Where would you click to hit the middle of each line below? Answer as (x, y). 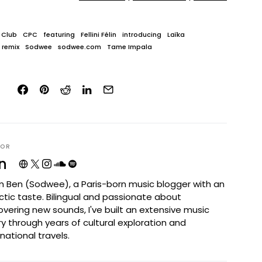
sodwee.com (80, 47)
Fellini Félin (99, 35)
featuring (59, 35)
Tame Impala (130, 47)
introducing (142, 35)
